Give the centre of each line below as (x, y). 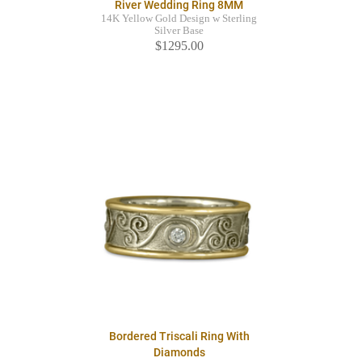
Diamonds (179, 353)
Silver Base (179, 31)
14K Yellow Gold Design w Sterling (179, 19)
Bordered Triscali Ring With (179, 337)
